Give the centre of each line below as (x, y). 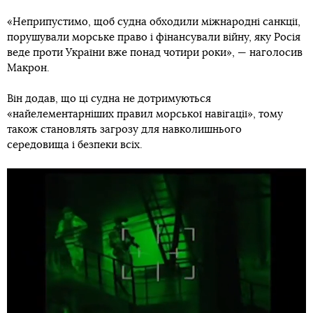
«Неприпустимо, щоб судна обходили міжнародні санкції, (154, 22)
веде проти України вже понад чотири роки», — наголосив (155, 53)
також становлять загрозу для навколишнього (124, 130)
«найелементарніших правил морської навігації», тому (145, 114)
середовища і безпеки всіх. (75, 145)
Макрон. (28, 68)
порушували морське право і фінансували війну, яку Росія (154, 37)
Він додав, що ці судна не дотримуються (109, 99)
